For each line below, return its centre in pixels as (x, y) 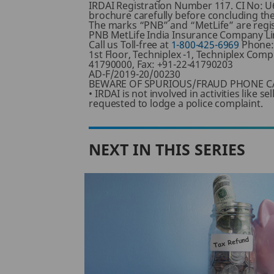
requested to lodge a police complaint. (176, 103)
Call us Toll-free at (130, 45)
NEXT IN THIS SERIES (167, 149)
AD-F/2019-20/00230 (135, 74)
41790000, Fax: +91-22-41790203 (161, 64)
